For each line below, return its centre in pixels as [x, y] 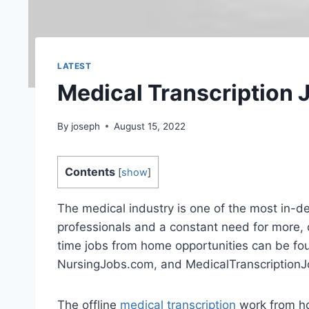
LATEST [74, 66]
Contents [90, 171]
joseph [86, 126]
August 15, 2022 [150, 126]
